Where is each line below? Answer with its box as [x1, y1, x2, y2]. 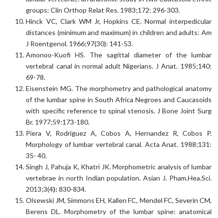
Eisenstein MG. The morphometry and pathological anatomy [26, 84, 212, 93]
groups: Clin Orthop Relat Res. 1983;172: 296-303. [26, 6, 181, 15]
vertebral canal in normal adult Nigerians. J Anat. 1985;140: [26, 62, 212, 71]
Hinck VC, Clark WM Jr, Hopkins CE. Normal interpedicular [26, 17, 212, 26]
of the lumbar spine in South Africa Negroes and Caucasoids [26, 95, 212, 104]
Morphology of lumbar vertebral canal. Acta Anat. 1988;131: [26, 140, 212, 149]
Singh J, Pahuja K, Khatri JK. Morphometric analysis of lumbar [26, 163, 212, 171]
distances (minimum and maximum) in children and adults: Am [26, 28, 212, 37]
